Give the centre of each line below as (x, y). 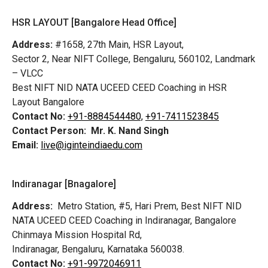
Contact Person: (49, 131)
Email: (25, 145)
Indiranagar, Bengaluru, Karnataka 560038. (98, 249)
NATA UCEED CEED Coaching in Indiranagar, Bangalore (124, 220)
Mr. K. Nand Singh (130, 131)
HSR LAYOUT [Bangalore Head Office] (94, 23)
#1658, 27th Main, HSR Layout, (118, 45)
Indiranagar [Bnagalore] (64, 184)
